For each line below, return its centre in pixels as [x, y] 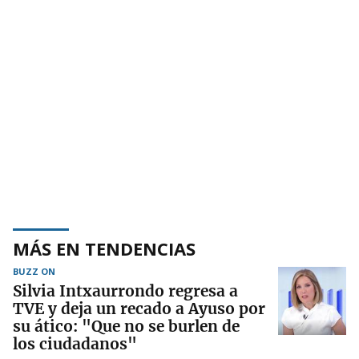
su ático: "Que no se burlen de [126, 326]
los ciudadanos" [75, 343]
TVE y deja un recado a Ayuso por [139, 308]
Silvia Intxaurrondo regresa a [125, 290]
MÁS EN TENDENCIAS [104, 248]
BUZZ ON [34, 271]
